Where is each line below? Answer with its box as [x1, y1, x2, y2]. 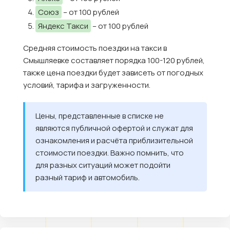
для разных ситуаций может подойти [35, 160, 170, 171]
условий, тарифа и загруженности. [23, 80, 150, 91]
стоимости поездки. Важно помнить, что [35, 147, 184, 159]
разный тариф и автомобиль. [35, 172, 140, 183]
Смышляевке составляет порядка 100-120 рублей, [23, 55, 205, 66]
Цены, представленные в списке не [35, 110, 164, 122]
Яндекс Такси [38, 21, 88, 32]
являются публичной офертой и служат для [35, 123, 193, 134]
